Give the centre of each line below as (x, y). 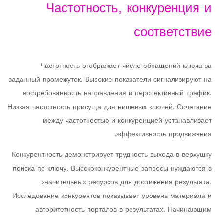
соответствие (173, 33)
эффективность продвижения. (164, 135)
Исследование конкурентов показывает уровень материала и (112, 196)
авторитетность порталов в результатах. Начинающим (123, 210)
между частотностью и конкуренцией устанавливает (127, 121)
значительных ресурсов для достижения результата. (127, 183)
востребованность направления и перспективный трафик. (117, 94)
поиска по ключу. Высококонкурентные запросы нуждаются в (112, 169)
